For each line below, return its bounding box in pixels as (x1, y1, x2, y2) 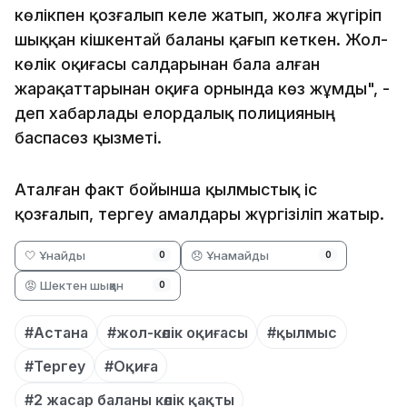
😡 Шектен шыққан (25, 277, 124, 293)
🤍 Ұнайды (25, 247, 85, 263)
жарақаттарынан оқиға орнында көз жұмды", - (15, 78, 390, 98)
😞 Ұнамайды (191, 247, 270, 263)
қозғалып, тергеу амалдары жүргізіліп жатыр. (15, 203, 384, 223)
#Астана (24, 323, 88, 342)
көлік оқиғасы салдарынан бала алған (15, 54, 320, 74)
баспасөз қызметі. (15, 127, 162, 147)
